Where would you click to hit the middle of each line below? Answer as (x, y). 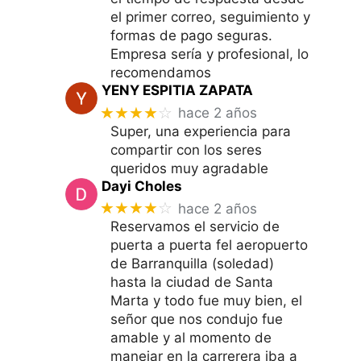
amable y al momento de (191, 338)
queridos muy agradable (189, 168)
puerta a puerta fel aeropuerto (209, 245)
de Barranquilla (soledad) (192, 264)
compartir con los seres (186, 149)
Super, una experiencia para (201, 131)
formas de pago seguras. (191, 35)
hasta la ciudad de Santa (192, 282)
